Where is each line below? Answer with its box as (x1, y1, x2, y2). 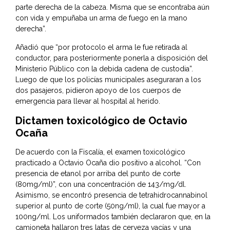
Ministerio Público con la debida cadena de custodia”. (15, 65, 193, 73)
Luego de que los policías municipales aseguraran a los (15, 75, 201, 84)
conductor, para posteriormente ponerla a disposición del (15, 54, 208, 63)
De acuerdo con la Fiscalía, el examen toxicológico (15, 148, 185, 157)
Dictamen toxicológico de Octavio (15, 114, 187, 127)
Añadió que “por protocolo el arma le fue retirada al (15, 43, 187, 52)
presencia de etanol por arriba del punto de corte (15, 169, 180, 178)
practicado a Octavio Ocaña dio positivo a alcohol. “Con (15, 159, 201, 167)
